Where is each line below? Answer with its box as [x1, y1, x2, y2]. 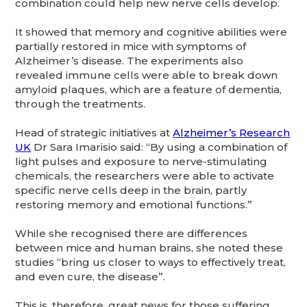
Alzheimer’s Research [173, 125, 291, 139]
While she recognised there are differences [15, 226, 248, 240]
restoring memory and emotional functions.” [15, 197, 253, 211]
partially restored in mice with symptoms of [15, 39, 247, 53]
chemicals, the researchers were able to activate [15, 169, 275, 182]
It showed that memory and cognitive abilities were [15, 25, 288, 38]
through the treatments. [15, 97, 149, 110]
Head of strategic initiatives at [15, 125, 173, 139]
